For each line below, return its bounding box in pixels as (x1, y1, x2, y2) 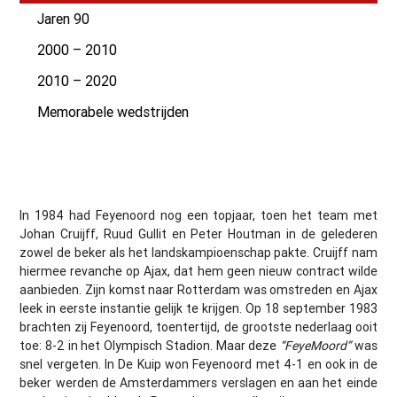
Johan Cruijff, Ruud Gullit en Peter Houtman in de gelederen (19, 225, 378, 242)
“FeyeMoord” (279, 337, 351, 354)
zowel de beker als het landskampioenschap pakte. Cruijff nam (19, 244, 378, 261)
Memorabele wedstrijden (37, 102, 190, 121)
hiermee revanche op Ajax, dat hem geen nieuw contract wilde (19, 262, 378, 279)
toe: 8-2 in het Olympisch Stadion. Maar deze (19, 337, 280, 354)
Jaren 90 (37, 9, 90, 27)
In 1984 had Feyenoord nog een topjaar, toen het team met (19, 206, 378, 223)
